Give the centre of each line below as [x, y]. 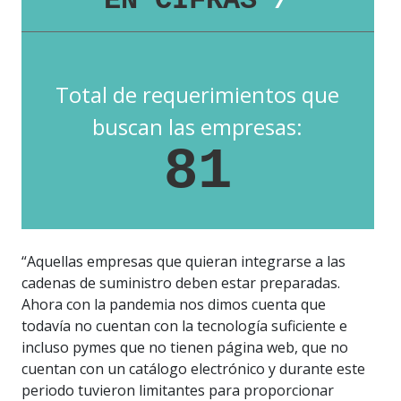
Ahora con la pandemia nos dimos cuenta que [174, 304]
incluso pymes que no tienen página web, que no [185, 347]
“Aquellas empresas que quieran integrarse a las [183, 261]
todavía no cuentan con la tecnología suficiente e [184, 325]
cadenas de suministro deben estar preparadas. [181, 282]
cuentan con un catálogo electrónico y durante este [193, 368]
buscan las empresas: [198, 126]
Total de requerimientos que [198, 94]
